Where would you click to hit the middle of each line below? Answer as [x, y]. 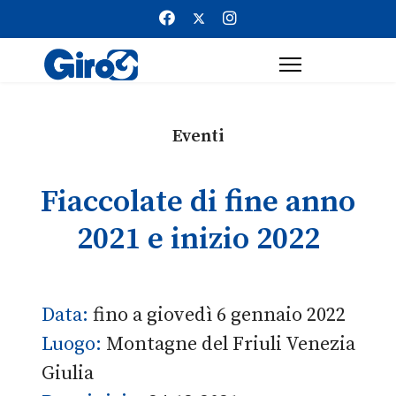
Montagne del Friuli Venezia [231, 344]
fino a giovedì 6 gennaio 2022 [219, 315]
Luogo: [74, 344]
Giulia [68, 373]
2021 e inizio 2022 [198, 240]
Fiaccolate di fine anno [198, 202]
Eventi [198, 137]
